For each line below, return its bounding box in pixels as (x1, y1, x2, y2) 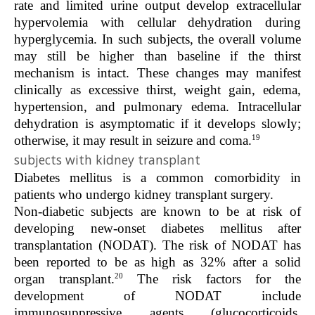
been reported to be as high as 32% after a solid (14, 254, 301, 269)
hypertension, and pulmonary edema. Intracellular (14, 99, 301, 115)
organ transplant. (14, 271, 115, 287)
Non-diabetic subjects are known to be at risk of (14, 203, 301, 219)
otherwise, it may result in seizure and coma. (14, 133, 252, 148)
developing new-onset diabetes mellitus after (14, 220, 301, 236)
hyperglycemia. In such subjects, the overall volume (14, 32, 301, 47)
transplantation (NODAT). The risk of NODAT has (14, 237, 301, 252)
